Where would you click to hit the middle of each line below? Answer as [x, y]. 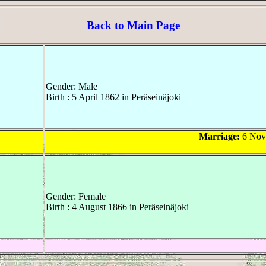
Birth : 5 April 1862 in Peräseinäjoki [113, 97]
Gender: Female [76, 196]
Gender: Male [72, 86]
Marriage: [219, 136]
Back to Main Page [133, 25]
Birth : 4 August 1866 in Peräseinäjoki [117, 207]
